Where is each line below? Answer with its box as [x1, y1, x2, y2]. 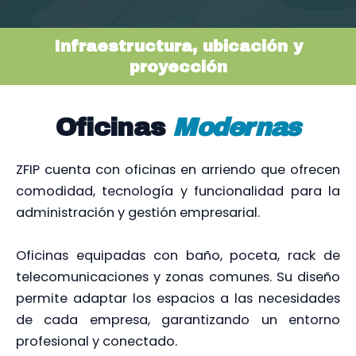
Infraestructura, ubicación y [53, 37, 303, 56]
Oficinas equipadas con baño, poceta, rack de [16, 246, 340, 265]
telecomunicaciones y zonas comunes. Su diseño [16, 267, 340, 286]
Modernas [172, 113, 300, 141]
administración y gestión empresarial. [16, 203, 260, 222]
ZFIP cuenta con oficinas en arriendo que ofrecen [16, 161, 340, 180]
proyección [129, 58, 227, 76]
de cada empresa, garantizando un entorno [16, 310, 340, 329]
